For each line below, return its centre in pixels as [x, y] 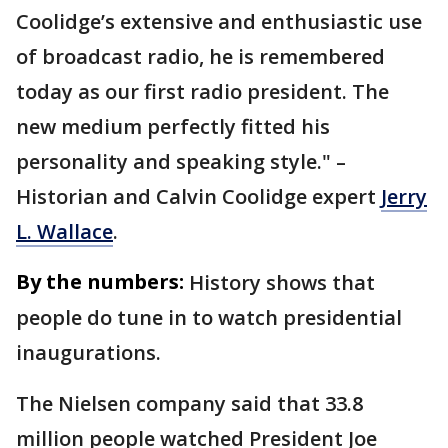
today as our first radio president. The [202, 91]
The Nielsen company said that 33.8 [189, 403]
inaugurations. [88, 352]
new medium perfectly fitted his [173, 126]
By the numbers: [100, 281]
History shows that [282, 282]
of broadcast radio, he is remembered [200, 56]
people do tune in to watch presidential [209, 317]
